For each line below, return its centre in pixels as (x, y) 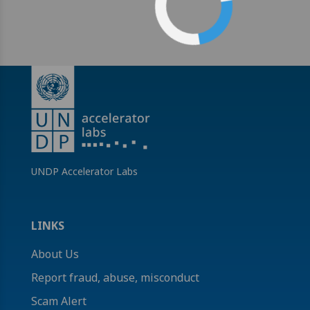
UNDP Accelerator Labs (84, 171)
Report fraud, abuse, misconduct (115, 277)
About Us (55, 254)
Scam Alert (59, 301)
